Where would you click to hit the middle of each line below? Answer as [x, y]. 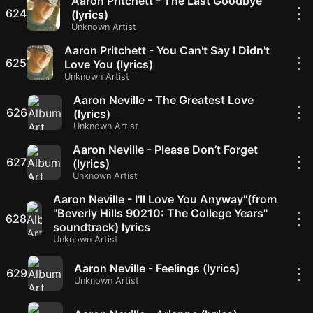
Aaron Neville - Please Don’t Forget [165, 150]
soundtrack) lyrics [101, 227]
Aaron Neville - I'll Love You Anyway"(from [165, 199]
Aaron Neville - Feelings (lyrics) [157, 268]
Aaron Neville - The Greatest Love [163, 100]
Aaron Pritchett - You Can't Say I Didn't [167, 50]
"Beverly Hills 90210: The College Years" [160, 213]
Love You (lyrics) [109, 64]
